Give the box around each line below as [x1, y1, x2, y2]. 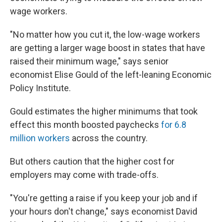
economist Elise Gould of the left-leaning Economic [10, 69, 212, 80]
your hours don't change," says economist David [10, 206, 197, 217]
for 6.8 [161, 119, 186, 130]
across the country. [70, 133, 148, 144]
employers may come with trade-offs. [10, 169, 159, 180]
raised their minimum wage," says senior [10, 56, 168, 67]
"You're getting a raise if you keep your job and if [10, 193, 198, 204]
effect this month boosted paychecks [10, 119, 161, 130]
